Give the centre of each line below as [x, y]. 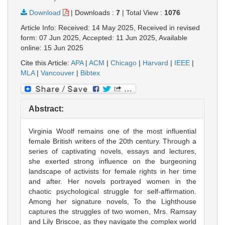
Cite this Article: [46, 63]
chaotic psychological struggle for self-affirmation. [113, 191]
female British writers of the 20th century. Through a [113, 141]
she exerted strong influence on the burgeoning [113, 161]
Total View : [145, 13]
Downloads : [95, 13]
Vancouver [58, 73]
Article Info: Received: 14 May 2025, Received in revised [110, 28]
